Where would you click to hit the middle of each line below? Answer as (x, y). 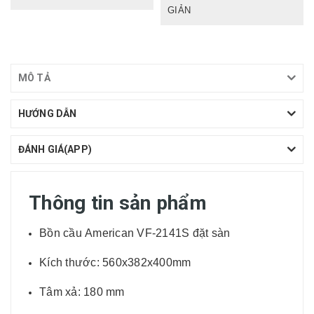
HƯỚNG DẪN (48, 113)
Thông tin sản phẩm (118, 203)
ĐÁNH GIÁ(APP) (55, 149)
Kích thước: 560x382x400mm (115, 262)
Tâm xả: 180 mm (82, 292)
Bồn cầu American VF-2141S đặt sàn (135, 233)
